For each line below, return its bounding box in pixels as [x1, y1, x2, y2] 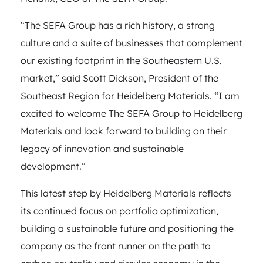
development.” [21, 160, 86, 172]
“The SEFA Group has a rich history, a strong [21, 19, 215, 31]
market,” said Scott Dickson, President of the [21, 72, 218, 84]
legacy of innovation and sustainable [21, 142, 184, 154]
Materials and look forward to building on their [21, 124, 227, 137]
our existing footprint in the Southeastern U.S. [21, 54, 222, 66]
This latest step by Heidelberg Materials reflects [21, 187, 231, 199]
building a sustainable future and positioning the [21, 222, 234, 234]
